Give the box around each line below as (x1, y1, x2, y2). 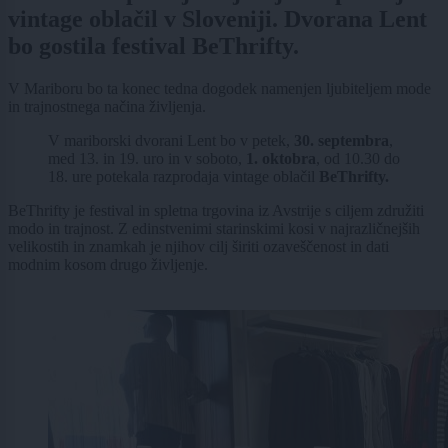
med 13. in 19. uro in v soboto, (48, 150, 246, 168)
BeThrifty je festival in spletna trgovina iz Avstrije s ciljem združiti (8, 202, 424, 220)
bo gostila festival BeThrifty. (8, 33, 299, 60)
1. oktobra (246, 150, 316, 168)
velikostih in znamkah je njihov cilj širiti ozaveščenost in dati (8, 238, 389, 256)
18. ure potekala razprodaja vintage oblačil (48, 168, 319, 186)
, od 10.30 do (316, 150, 400, 168)
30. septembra (294, 132, 389, 150)
